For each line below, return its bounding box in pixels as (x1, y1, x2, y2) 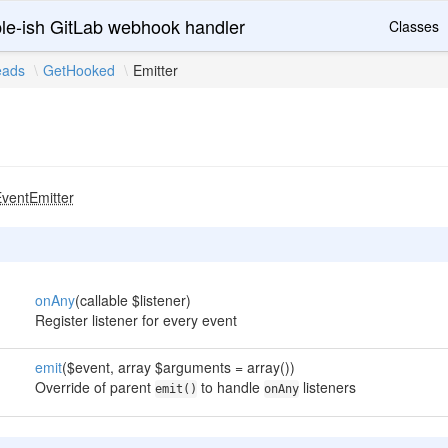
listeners (298, 377, 356, 397)
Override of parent (34, 377, 155, 397)
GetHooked (43, 60, 116, 80)
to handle (196, 377, 264, 397)
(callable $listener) (74, 290, 191, 310)
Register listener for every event (34, 310, 237, 330)
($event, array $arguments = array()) (61, 357, 295, 377)
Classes (389, 16, 439, 36)
